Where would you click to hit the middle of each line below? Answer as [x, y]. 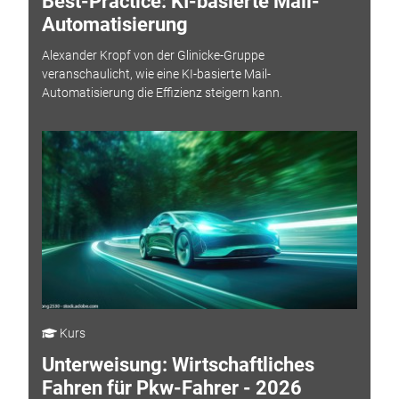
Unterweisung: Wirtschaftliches [178, 365]
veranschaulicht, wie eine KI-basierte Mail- [156, 73]
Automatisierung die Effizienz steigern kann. [162, 92]
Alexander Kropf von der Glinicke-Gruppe [153, 55]
